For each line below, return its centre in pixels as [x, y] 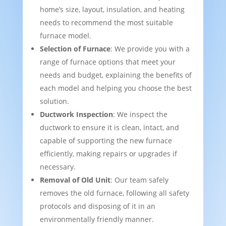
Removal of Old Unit [75, 180]
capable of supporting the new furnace [106, 141]
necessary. [58, 167]
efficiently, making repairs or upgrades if [108, 154]
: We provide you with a [150, 49]
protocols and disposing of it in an [97, 206]
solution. [54, 101]
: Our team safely [139, 180]
